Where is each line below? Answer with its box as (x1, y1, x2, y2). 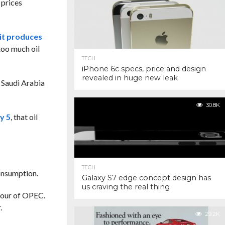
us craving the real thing (82, 182, 170, 191)
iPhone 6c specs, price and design (82, 64, 206, 73)
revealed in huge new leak (82, 73, 178, 82)
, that (10, 112, 29, 122)
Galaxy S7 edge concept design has (82, 173, 211, 182)
